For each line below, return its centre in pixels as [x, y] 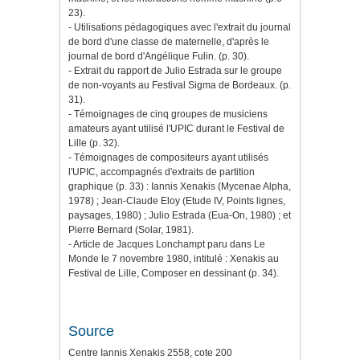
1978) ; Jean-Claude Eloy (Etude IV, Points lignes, [177, 201]
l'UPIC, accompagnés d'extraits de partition [162, 172]
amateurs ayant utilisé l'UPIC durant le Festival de [176, 129]
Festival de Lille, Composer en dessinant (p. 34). [174, 274]
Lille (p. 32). [94, 143]
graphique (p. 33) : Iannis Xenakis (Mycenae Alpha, [180, 187]
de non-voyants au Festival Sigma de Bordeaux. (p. [180, 86]
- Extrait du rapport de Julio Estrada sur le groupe [175, 71]
